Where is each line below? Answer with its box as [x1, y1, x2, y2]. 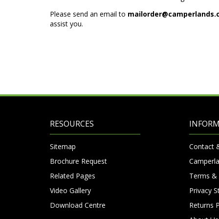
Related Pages [50, 171, 95, 180]
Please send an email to [50, 9, 128, 19]
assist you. [50, 19, 83, 28]
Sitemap [50, 141, 76, 151]
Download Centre [50, 200, 106, 210]
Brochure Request [50, 156, 107, 166]
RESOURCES [50, 118, 94, 129]
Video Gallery [50, 185, 91, 195]
